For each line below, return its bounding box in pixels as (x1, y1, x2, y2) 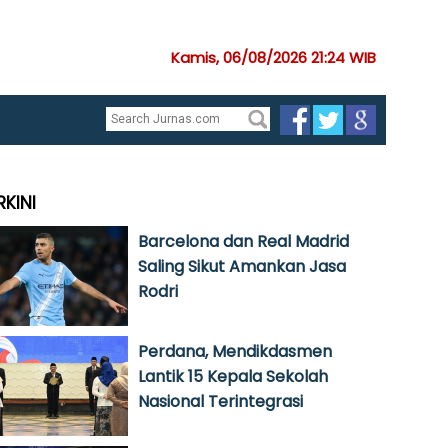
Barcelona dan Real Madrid (138, 230, 349, 253)
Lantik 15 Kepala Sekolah (138, 365, 328, 388)
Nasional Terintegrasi (138, 390, 303, 413)
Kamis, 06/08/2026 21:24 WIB (171, 47, 376, 68)
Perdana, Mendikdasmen (138, 340, 332, 363)
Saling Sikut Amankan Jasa (138, 255, 346, 278)
